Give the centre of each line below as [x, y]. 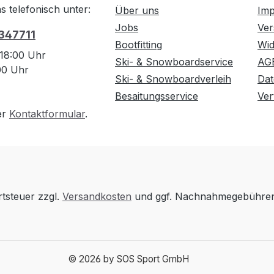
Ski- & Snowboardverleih [173, 79]
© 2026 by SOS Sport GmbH [128, 259]
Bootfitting [139, 45]
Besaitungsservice [157, 96]
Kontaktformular [47, 114]
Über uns [137, 11]
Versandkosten [97, 197]
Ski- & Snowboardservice [174, 62]
